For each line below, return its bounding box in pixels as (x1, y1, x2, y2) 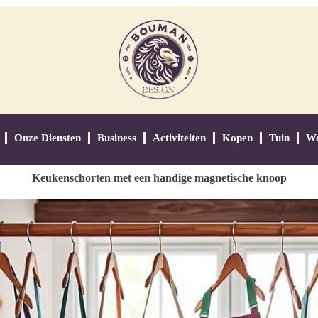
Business (97, 132, 136, 143)
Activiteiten (152, 132, 206, 143)
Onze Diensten (13, 132, 81, 143)
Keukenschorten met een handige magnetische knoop (31, 172, 287, 184)
